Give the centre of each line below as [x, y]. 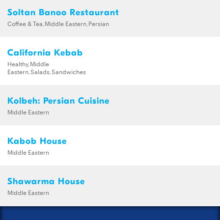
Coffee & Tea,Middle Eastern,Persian [58, 23]
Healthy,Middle [28, 63]
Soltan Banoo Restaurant [63, 12]
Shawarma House [46, 181]
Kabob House [37, 141]
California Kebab [45, 53]
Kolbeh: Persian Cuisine [58, 101]
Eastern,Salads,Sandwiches [47, 71]
